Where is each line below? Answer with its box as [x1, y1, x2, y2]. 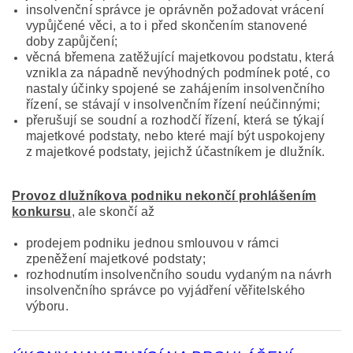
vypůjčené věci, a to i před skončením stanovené [25, 19, 308, 33]
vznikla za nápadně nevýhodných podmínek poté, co [25, 66, 330, 80]
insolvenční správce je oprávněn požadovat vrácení [25, 3, 325, 17]
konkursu [12, 205, 72, 219]
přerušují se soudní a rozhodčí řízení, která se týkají [25, 113, 324, 128]
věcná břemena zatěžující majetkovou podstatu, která [25, 50, 334, 65]
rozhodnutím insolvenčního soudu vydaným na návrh [25, 268, 332, 282]
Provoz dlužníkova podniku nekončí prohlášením [12, 189, 317, 203]
